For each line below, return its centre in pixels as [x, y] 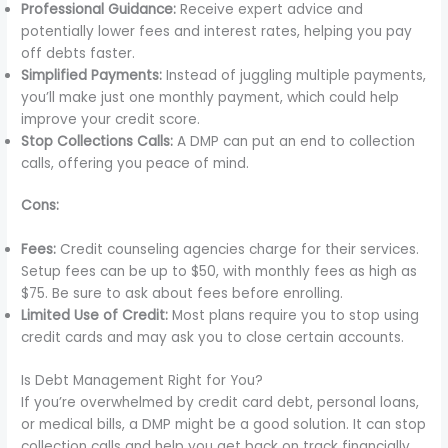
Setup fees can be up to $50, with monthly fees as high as [219, 272]
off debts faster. [78, 53]
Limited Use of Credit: [95, 316]
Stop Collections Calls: [97, 141]
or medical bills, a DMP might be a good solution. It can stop [224, 424]
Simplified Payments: [92, 75]
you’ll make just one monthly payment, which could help [210, 97]
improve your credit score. [111, 119]
